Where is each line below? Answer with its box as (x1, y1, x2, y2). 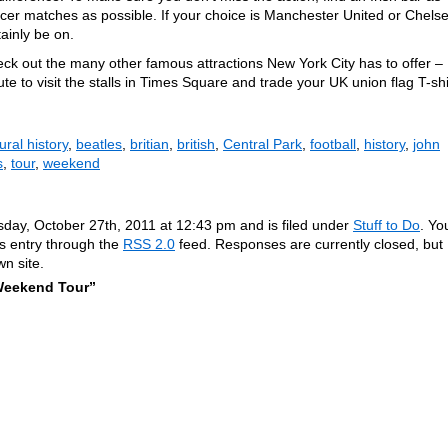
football (310, 136, 356, 152)
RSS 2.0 (123, 236, 175, 252)
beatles (76, 136, 122, 152)
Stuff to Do (353, 217, 420, 233)
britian (130, 136, 169, 152)
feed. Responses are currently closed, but (175, 236, 443, 252)
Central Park (223, 136, 302, 152)
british (177, 136, 215, 152)
